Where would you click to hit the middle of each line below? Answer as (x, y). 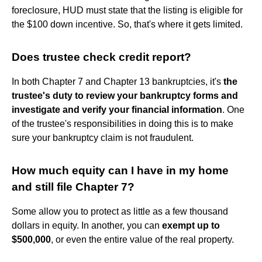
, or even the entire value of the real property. (142, 239)
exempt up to (191, 225)
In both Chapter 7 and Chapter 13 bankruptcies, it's (118, 81)
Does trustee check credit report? (101, 57)
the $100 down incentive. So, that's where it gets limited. (127, 24)
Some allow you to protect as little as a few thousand (120, 211)
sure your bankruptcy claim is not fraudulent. (103, 137)
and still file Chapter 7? (73, 187)
